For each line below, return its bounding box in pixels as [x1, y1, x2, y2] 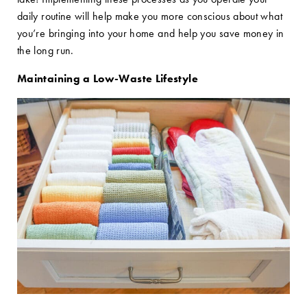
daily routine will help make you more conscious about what [17, 9, 282, 23]
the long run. [17, 43, 74, 58]
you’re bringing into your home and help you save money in [17, 26, 284, 40]
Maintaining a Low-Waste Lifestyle [17, 71, 198, 86]
